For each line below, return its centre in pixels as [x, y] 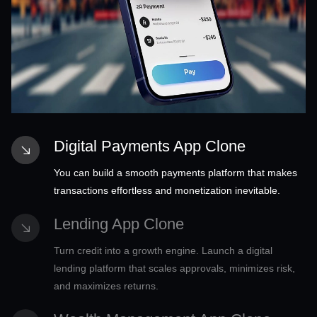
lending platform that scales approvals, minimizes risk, [174, 268]
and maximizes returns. [106, 286]
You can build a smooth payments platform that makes [175, 172]
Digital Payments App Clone [150, 146]
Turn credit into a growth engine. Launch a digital [163, 250]
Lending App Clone [119, 224]
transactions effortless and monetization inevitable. [167, 190]
